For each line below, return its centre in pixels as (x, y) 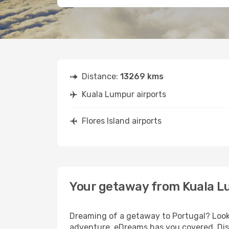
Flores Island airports (122, 121)
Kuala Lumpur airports (124, 94)
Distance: (101, 76)
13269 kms (142, 76)
